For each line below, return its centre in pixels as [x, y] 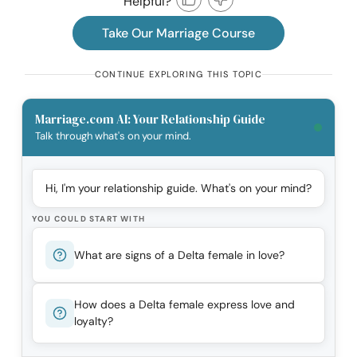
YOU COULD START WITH [88, 219]
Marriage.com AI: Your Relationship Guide [150, 120]
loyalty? [94, 322]
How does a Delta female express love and [184, 305]
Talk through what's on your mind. [113, 136]
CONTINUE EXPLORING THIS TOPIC [178, 75]
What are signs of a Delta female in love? [179, 255]
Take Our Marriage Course [178, 33]
